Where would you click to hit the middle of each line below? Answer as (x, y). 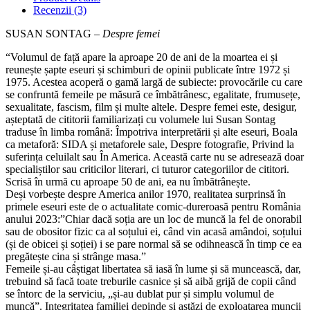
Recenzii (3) (60, 10)
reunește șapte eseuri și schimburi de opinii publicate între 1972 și (148, 70)
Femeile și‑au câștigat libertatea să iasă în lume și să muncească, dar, (153, 269)
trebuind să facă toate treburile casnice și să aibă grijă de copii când (151, 282)
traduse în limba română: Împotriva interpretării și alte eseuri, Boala (152, 132)
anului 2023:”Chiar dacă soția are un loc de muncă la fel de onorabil (154, 219)
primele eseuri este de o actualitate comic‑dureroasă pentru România (153, 207)
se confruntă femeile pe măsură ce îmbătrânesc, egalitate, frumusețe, (153, 95)
